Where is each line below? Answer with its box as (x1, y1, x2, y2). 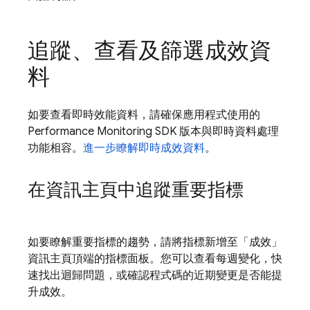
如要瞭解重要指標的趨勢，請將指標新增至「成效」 (28, 235, 282, 249)
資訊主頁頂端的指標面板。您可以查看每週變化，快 (28, 252, 282, 266)
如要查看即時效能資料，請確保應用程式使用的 (28, 108, 260, 122)
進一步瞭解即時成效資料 (83, 141, 205, 155)
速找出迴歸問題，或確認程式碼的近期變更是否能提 (28, 268, 282, 282)
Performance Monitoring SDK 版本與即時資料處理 (28, 125, 279, 138)
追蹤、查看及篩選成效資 (28, 37, 271, 64)
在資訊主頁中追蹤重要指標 (28, 179, 244, 201)
